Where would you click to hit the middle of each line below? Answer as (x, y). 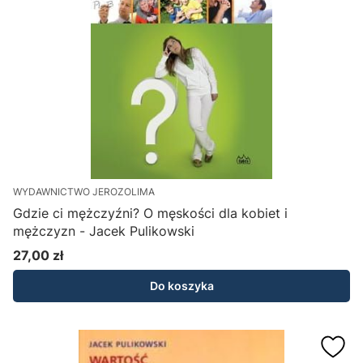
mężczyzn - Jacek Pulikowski (104, 231)
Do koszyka (181, 286)
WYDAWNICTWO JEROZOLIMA (84, 192)
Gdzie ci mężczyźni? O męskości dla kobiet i (150, 214)
